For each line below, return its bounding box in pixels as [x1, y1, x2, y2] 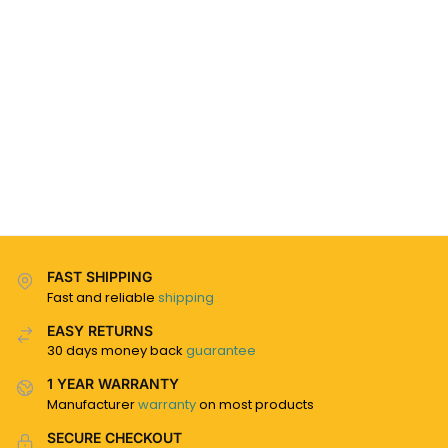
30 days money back [47, 341, 186, 361]
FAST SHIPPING [47, 268, 152, 286]
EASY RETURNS [47, 321, 153, 339]
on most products [196, 394, 314, 414]
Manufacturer [47, 394, 138, 414]
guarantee [186, 341, 256, 361]
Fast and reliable [47, 287, 158, 307]
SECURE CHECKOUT [47, 428, 182, 446]
